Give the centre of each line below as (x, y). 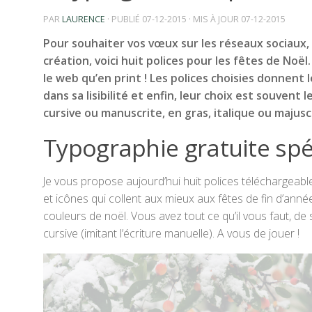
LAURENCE (84, 19)
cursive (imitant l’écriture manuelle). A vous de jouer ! (171, 233)
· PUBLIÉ (125, 19)
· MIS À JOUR (214, 19)
